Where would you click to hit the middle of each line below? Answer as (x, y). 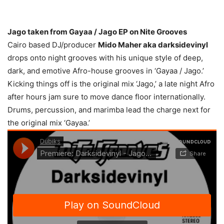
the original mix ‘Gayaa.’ (49, 123)
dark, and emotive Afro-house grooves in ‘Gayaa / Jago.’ (106, 71)
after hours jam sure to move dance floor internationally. (106, 97)
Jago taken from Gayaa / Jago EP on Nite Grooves (97, 32)
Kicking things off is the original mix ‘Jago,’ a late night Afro (111, 84)
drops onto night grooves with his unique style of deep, (105, 58)
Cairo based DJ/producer (53, 45)
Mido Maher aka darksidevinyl (153, 45)
